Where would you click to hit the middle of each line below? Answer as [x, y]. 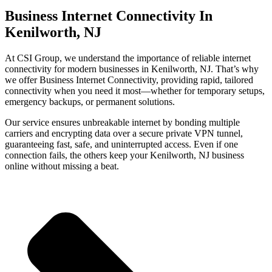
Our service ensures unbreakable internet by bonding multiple [122, 123]
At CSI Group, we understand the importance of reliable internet [128, 58]
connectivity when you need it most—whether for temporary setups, [135, 91]
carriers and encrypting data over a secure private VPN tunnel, [124, 134]
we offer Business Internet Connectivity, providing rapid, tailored [129, 80]
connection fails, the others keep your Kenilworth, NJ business [124, 155]
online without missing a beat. [62, 166]
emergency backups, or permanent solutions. [90, 102]
